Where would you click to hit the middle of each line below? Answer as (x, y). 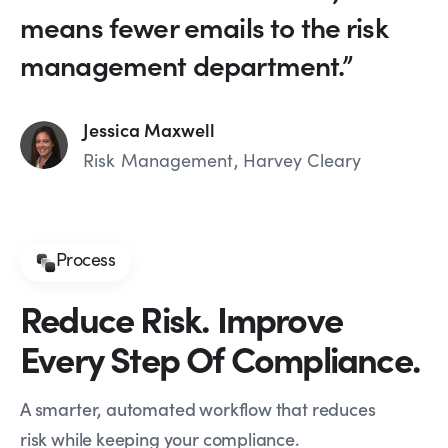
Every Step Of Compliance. (220, 358)
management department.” (186, 64)
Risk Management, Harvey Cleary (222, 160)
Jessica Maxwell (149, 130)
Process (86, 259)
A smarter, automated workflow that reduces (198, 409)
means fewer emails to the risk (203, 26)
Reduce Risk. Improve (181, 318)
